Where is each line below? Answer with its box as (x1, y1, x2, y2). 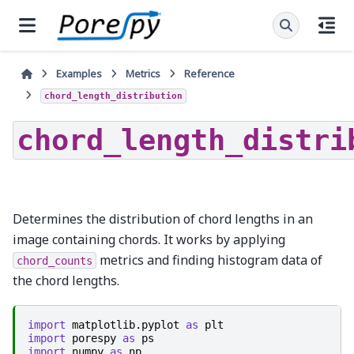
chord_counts (17, 254, 92, 267)
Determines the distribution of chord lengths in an (13, 209, 313, 228)
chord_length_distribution (44, 91, 183, 101)
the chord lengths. (13, 271, 119, 289)
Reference (184, 66, 235, 81)
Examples (56, 66, 103, 81)
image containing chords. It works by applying (13, 230, 285, 248)
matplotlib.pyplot (72, 318, 179, 332)
